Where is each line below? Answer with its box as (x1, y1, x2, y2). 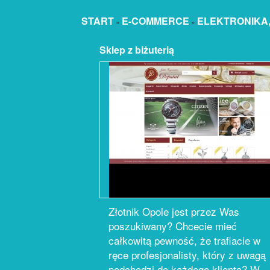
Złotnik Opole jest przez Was (108, 204, 239, 219)
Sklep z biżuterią (99, 43, 174, 57)
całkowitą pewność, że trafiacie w (108, 233, 260, 248)
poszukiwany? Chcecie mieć (108, 218, 237, 233)
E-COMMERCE (122, 14, 189, 28)
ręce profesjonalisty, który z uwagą (108, 247, 266, 262)
